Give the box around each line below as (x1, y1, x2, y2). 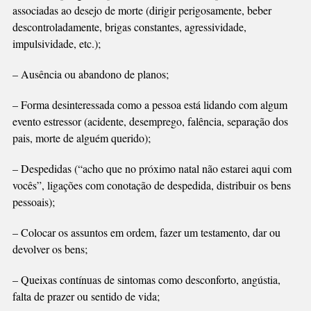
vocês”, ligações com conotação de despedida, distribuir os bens (12, 177, 291, 192)
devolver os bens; (12, 241, 91, 256)
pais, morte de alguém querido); (12, 130, 154, 145)
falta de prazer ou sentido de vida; (12, 288, 163, 303)
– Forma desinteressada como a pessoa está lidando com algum (12, 96, 287, 112)
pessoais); (12, 194, 58, 209)
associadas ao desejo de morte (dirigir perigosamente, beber (12, 2, 271, 17)
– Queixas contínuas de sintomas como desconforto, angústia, (12, 271, 280, 287)
